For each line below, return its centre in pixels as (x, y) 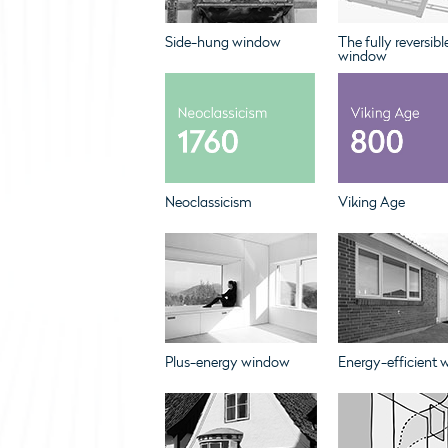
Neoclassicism (208, 202)
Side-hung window (222, 42)
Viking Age (371, 202)
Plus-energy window (227, 362)
